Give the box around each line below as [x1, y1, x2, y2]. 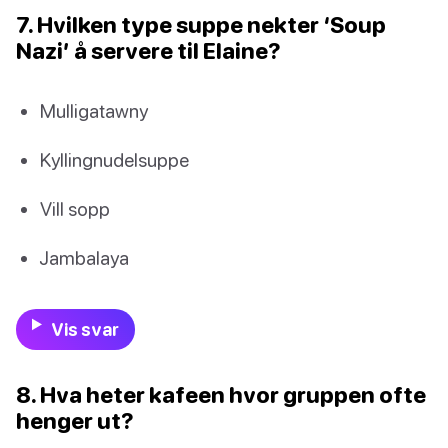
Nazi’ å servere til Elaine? [16, 36, 281, 64]
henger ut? [16, 406, 134, 434]
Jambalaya [40, 246, 129, 270]
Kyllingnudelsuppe [40, 148, 189, 172]
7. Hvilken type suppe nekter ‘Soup [16, 10, 386, 38]
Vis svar [50, 318, 119, 340]
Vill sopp [40, 197, 110, 221]
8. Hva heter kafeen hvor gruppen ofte [16, 380, 426, 408]
